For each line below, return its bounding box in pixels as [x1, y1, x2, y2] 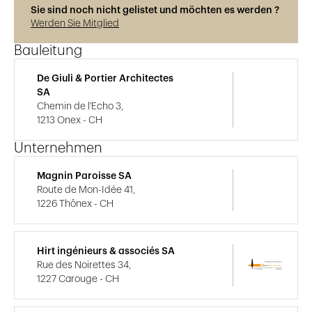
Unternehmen [14, 141, 102, 155]
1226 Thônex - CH [37, 198, 114, 209]
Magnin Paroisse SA [37, 171, 132, 181]
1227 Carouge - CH [37, 274, 119, 284]
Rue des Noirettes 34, [37, 260, 131, 270]
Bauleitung [14, 43, 82, 58]
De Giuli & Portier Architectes [37, 73, 173, 84]
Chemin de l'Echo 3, [37, 101, 123, 111]
